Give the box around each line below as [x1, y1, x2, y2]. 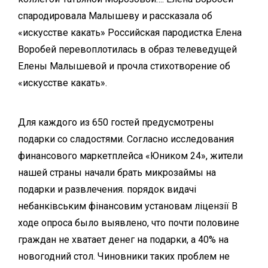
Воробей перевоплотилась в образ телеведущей [18, 43, 237, 55]
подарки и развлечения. [18, 184, 127, 196]
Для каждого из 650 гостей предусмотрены [18, 117, 214, 129]
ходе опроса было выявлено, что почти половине [18, 217, 239, 229]
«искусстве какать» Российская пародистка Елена [18, 26, 242, 38]
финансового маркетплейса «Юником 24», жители [18, 150, 243, 162]
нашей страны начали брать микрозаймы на [18, 167, 216, 179]
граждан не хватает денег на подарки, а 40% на [18, 234, 229, 246]
